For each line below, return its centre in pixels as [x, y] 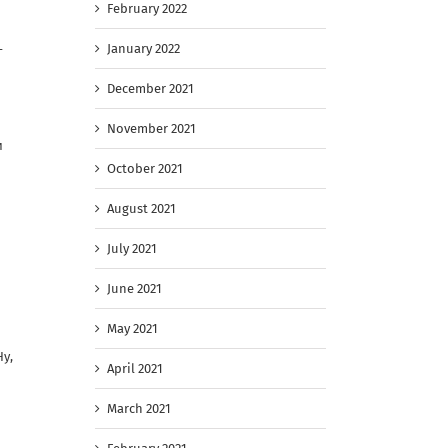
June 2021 [134, 289]
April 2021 [135, 369]
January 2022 [143, 49]
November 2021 [151, 129]
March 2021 [139, 409]
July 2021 [132, 249]
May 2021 [132, 329]
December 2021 [150, 89]
